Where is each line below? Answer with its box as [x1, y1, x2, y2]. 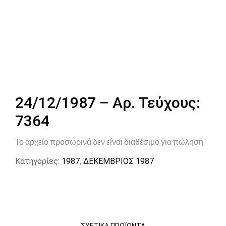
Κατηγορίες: [15, 156, 60, 166]
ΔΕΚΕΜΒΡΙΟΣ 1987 [83, 156, 154, 166]
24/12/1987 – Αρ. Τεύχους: [15, 94, 200, 111]
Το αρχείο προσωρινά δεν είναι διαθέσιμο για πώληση [15, 137, 203, 147]
